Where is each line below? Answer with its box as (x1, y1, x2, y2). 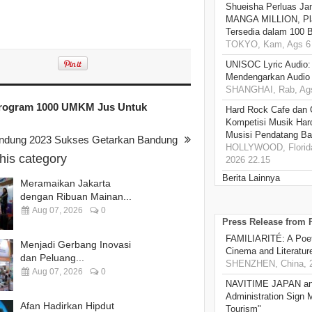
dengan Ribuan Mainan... (20, 190, 132, 202)
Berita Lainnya (222, 173, 280, 184)
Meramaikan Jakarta (20, 177, 111, 189)
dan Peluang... (20, 251, 84, 263)
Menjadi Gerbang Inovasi (20, 238, 131, 250)
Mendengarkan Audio (226, 72, 310, 83)
